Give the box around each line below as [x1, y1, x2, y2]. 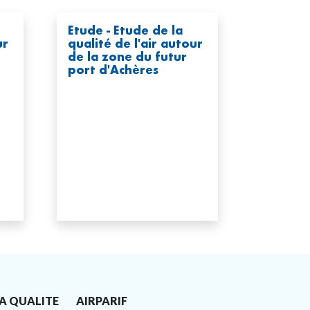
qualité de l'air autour [68, 36, 203, 51]
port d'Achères [68, 62, 158, 77]
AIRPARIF [76, 294, 127, 307]
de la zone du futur [68, 49, 187, 64]
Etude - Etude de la [68, 23, 183, 37]
